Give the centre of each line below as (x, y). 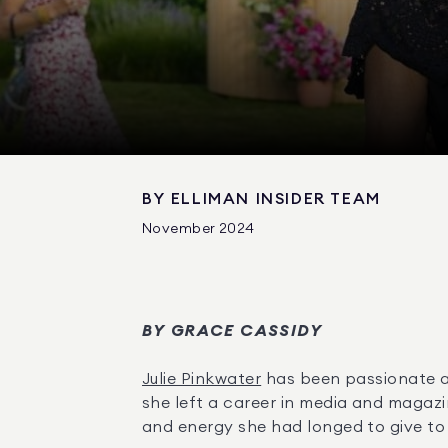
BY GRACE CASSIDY (232, 331)
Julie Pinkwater (202, 379)
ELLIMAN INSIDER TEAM (275, 199)
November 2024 (198, 229)
